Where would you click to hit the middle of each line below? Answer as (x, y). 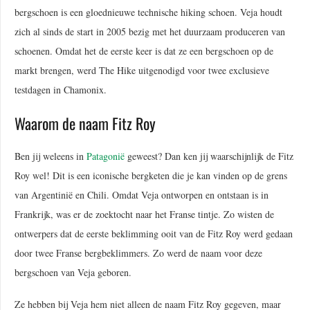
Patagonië (106, 156)
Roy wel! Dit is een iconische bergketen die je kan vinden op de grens (151, 176)
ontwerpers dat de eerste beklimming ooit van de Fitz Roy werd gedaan (154, 234)
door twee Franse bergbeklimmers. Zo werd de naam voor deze (138, 253)
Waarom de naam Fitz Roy (87, 124)
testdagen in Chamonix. (61, 90)
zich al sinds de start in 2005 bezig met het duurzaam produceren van (150, 32)
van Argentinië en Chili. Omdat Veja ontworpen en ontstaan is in (142, 195)
